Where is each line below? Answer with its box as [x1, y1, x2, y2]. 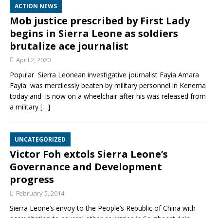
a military [10, 102, 40, 111]
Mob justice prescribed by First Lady [10, 14, 190, 27]
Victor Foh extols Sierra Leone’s [10, 147, 168, 161]
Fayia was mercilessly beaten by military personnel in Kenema [10, 81, 206, 90]
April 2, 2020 [16, 55, 51, 64]
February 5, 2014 [16, 189, 64, 198]
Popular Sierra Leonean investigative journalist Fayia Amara [10, 70, 199, 79]
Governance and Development [10, 160, 162, 173]
